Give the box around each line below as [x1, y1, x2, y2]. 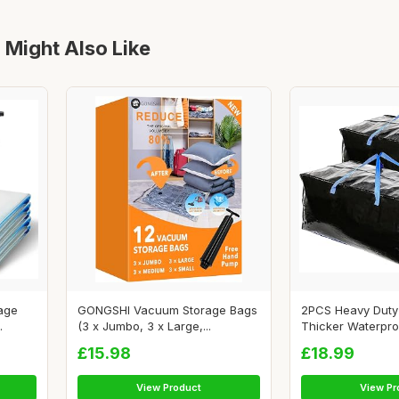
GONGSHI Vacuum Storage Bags [77, 303, 257, 318]
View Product [136, 381, 201, 395]
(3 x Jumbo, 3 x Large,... [77, 319, 211, 334]
